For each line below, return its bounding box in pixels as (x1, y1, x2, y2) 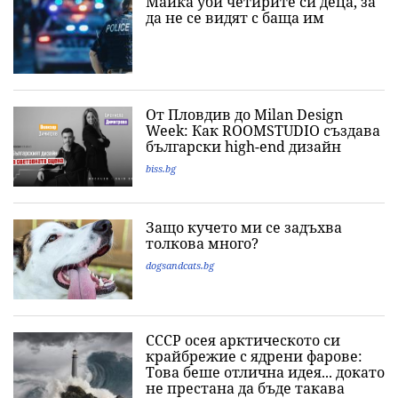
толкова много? (146, 234, 259, 254)
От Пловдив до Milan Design (146, 105, 343, 125)
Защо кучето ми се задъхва (146, 218, 342, 238)
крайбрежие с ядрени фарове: (146, 346, 362, 367)
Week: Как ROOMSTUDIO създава (146, 121, 380, 141)
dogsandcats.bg (146, 259, 214, 273)
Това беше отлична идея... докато (146, 362, 385, 383)
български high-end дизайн (146, 137, 341, 157)
